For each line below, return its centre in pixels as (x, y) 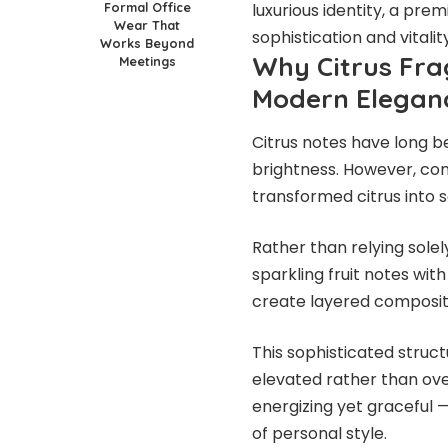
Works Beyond (147, 42)
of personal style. (319, 434)
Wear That (147, 24)
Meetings (147, 60)
